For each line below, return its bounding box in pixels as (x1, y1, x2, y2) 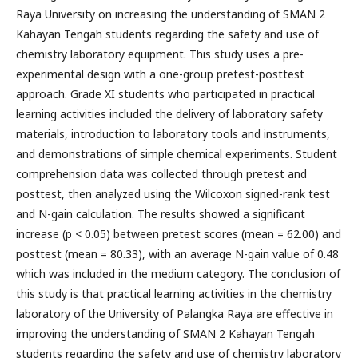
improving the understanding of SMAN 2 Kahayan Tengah (16, 325, 315, 341)
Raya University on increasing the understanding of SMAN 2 (16, 6, 325, 22)
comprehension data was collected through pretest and (16, 165, 307, 181)
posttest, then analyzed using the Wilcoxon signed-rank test (16, 185, 330, 201)
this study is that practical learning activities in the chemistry (16, 285, 332, 301)
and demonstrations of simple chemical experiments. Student (16, 145, 337, 161)
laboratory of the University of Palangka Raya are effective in (16, 305, 333, 321)
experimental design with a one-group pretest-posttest (16, 66, 304, 82)
